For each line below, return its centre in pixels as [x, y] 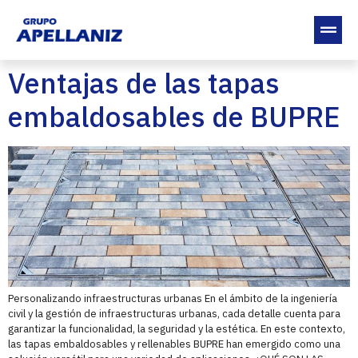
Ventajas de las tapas [144, 83]
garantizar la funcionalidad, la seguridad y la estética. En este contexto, [177, 329]
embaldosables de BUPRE [174, 117]
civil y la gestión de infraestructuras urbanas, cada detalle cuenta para [174, 314]
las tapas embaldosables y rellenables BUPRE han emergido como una [174, 344]
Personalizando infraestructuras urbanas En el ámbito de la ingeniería [173, 299]
